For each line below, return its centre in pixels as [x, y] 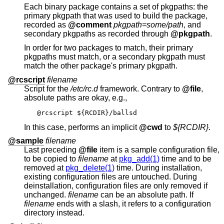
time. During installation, [158, 168]
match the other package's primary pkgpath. [148, 65]
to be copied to [51, 159]
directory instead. [54, 213]
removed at [45, 168]
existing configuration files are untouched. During [39, 177]
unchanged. [46, 195]
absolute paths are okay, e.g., [75, 97]
